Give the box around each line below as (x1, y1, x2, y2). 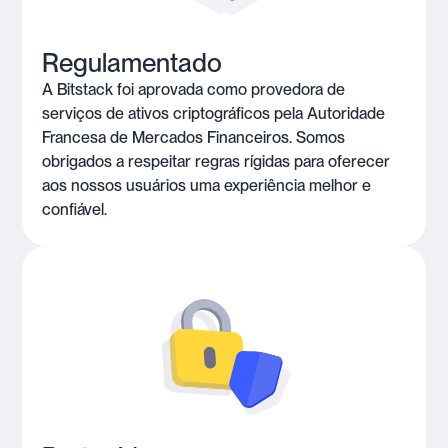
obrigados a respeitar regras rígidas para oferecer (42, 152, 391, 172)
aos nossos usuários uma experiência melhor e (42, 176, 372, 196)
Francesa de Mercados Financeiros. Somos (42, 128, 346, 148)
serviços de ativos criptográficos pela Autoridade (42, 104, 386, 124)
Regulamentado (42, 47, 223, 79)
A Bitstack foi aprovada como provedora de (42, 80, 346, 100)
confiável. (42, 200, 108, 220)
